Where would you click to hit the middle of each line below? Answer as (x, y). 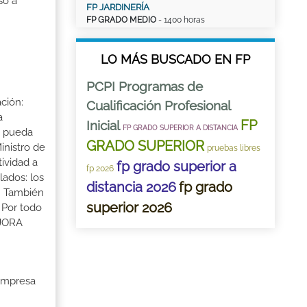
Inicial (103, 125)
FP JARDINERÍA (118, 7)
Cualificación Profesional (158, 106)
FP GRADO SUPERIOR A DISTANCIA (180, 128)
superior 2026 (129, 208)
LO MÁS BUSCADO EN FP (175, 59)
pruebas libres (234, 148)
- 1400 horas (181, 20)
